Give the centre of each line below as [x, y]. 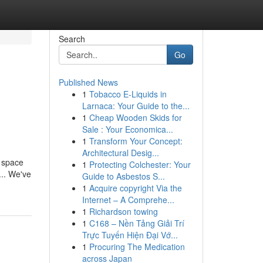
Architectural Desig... [120, 153]
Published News [88, 82]
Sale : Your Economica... [127, 129]
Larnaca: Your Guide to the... [136, 106]
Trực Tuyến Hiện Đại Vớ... [130, 235]
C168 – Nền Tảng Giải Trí [136, 223]
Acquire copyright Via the [135, 188]
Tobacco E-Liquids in [128, 94]
